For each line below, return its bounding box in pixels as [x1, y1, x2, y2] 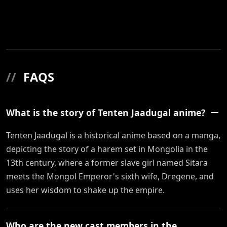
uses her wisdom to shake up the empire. [6, 184, 165, 196]
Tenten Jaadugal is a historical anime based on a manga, [6, 130, 220, 141]
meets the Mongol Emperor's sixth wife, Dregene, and [6, 171, 214, 182]
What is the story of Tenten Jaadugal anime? [6, 106, 205, 119]
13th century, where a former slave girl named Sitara [6, 157, 208, 169]
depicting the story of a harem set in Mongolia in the [6, 143, 208, 155]
